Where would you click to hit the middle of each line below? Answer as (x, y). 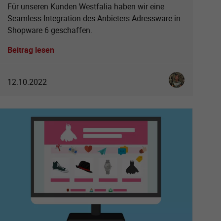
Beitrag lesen (31, 50)
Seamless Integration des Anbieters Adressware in (94, 18)
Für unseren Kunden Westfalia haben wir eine (86, 7)
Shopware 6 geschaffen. (50, 30)
